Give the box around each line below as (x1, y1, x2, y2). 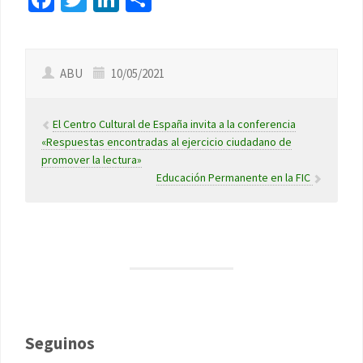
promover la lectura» (41, 152, 142, 167)
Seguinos (25, 331, 95, 354)
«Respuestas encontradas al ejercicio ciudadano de (41, 134, 292, 149)
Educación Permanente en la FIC (156, 169, 313, 185)
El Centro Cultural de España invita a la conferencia (53, 116, 296, 131)
